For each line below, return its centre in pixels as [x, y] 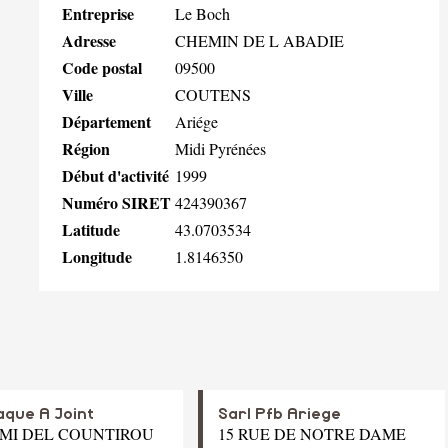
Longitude [97, 256]
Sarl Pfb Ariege [279, 414]
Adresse [89, 40]
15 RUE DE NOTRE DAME [312, 434]
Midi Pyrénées [220, 148]
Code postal [102, 67]
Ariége [196, 121]
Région [86, 148]
